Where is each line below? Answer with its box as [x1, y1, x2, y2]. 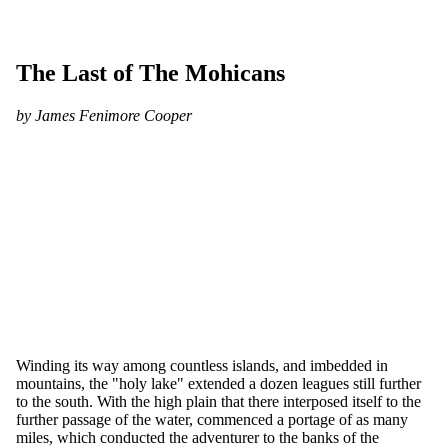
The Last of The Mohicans [16, 59, 285, 86]
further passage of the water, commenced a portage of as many [16, 410, 408, 428]
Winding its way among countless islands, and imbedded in [16, 356, 388, 374]
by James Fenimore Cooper [16, 106, 192, 124]
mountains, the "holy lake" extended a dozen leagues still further [16, 374, 421, 392]
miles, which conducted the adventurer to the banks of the [16, 428, 379, 446]
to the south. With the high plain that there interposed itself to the [16, 392, 421, 410]
